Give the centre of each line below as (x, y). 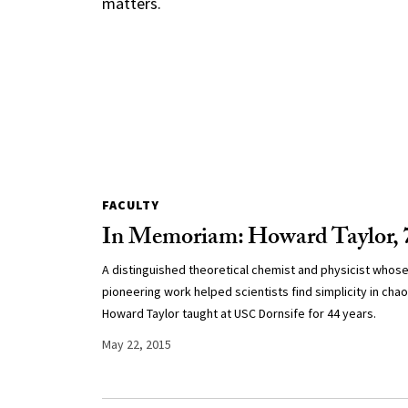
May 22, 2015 (136, 344)
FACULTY (130, 205)
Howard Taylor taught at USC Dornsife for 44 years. (239, 313)
